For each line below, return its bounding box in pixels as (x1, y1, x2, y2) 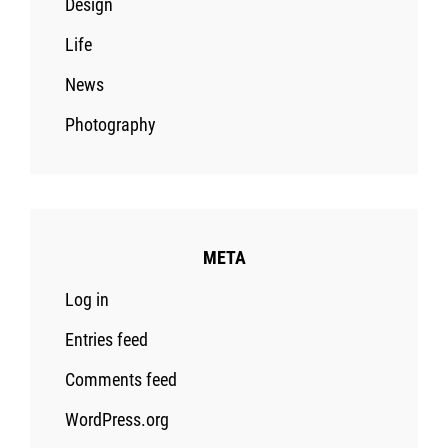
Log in (65, 288, 109, 310)
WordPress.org (65, 408, 169, 430)
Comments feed (65, 368, 177, 390)
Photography (65, 113, 156, 135)
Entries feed (65, 328, 148, 350)
